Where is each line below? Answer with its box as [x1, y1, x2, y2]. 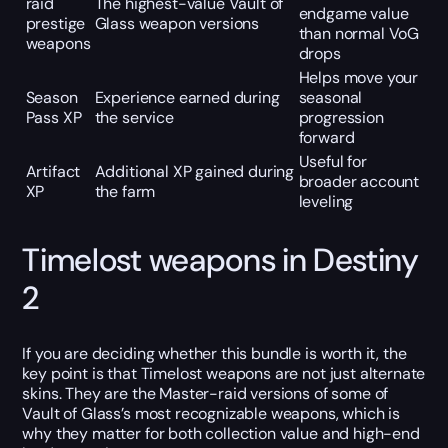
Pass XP [25, 106, 82, 128]
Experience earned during [94, 86, 280, 108]
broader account [298, 170, 420, 192]
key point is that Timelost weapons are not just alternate [22, 362, 426, 384]
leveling [298, 190, 354, 212]
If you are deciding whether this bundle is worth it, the [22, 342, 407, 364]
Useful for [298, 150, 367, 172]
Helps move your [298, 66, 419, 88]
